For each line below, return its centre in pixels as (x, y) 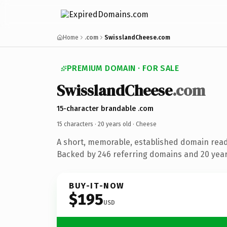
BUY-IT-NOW (97, 185)
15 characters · (77, 124)
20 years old (115, 124)
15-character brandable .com (105, 108)
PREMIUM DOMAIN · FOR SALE (123, 68)
